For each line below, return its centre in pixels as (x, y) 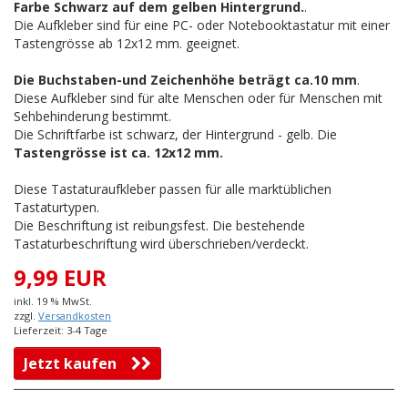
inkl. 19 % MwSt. (53, 301)
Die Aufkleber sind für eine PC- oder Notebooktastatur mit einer (202, 25)
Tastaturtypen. (56, 208)
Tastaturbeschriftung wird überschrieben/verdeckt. (161, 244)
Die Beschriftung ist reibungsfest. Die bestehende (159, 226)
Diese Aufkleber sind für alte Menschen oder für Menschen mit (198, 98)
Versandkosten (75, 316)
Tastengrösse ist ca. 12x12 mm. (118, 153)
